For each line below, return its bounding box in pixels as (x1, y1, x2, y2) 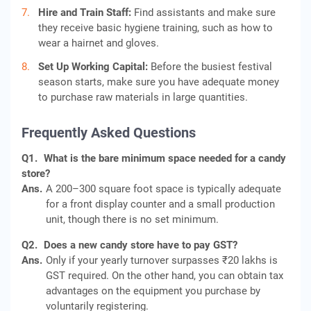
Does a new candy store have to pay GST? (44, 239, 237, 251)
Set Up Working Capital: (38, 60, 151, 73)
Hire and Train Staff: (38, 6, 134, 19)
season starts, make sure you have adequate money (38, 76, 279, 88)
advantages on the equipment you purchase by (46, 285, 260, 297)
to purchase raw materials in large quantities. (38, 91, 248, 103)
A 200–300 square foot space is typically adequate (46, 183, 281, 195)
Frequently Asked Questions (22, 124, 196, 141)
